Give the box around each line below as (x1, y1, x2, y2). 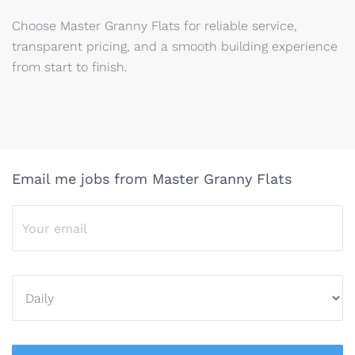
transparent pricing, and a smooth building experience (12, 39, 338, 54)
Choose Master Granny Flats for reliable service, (12, 18, 297, 33)
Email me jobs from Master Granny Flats (12, 170, 292, 187)
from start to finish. (12, 59, 128, 74)
